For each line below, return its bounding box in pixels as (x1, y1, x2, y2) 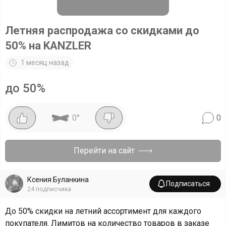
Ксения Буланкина (27, 175, 89, 184)
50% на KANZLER (5, 39, 91, 52)
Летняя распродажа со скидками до (5, 24, 199, 37)
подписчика (36, 185, 71, 193)
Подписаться (166, 179, 210, 188)
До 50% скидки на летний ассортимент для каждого (5, 206, 201, 216)
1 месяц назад (21, 59, 69, 67)
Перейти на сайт (74, 146, 135, 155)
